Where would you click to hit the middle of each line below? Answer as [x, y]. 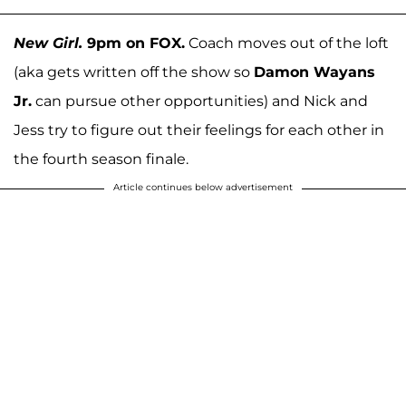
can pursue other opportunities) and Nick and [200, 101]
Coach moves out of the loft [287, 43]
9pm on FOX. [134, 43]
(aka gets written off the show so [134, 72]
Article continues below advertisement [203, 187]
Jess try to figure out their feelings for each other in [199, 130]
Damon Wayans [314, 72]
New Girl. [48, 43]
